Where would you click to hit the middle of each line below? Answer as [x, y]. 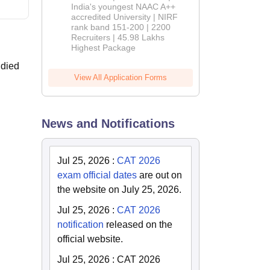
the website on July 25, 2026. [120, 190]
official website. [90, 239]
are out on [160, 175]
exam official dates [97, 175]
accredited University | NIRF [125, 17]
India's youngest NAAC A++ [124, 7]
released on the [138, 225]
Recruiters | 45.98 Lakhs [118, 38]
